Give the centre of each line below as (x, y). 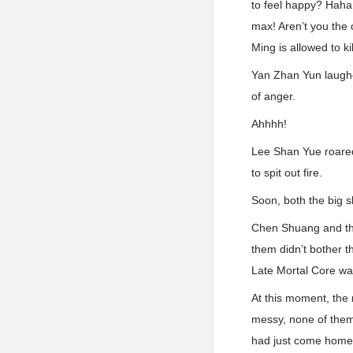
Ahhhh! (269, 124)
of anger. (274, 96)
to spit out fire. (287, 173)
